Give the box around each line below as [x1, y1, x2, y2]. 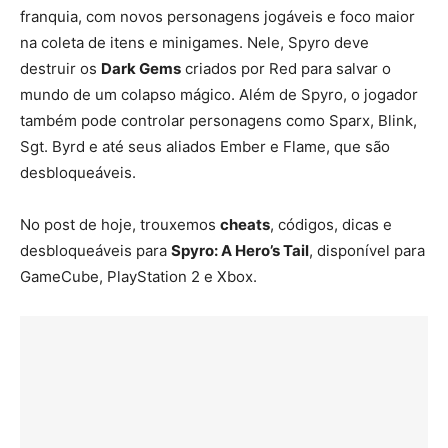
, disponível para [309, 240, 425, 260]
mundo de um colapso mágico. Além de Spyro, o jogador [20, 84, 418, 104]
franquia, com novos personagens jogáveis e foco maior [20, 6, 415, 26]
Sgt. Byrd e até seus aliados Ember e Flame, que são [20, 136, 390, 156]
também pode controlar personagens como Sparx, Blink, [20, 110, 417, 130]
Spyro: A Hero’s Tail [171, 240, 309, 260]
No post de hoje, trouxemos [20, 214, 220, 234]
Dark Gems [101, 58, 181, 78]
